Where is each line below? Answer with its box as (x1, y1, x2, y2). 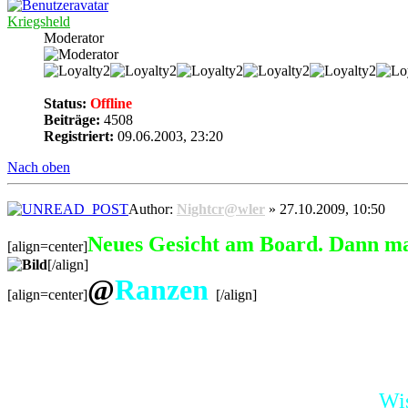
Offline (87, 95, 132, 111)
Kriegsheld (7, 13, 70, 29)
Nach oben (7, 158, 70, 175)
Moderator (44, 29, 104, 46)
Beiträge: (44, 111, 100, 127)
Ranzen (115, 273, 216, 307)
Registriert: (44, 127, 114, 144)
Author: (128, 201, 177, 218)
